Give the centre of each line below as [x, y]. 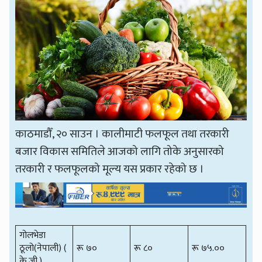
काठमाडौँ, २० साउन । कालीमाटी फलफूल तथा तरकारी [123, 134]
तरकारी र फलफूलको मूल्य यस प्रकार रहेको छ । [110, 169]
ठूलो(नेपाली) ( [43, 248]
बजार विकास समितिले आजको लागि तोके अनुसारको [120, 152]
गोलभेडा [33, 235]
